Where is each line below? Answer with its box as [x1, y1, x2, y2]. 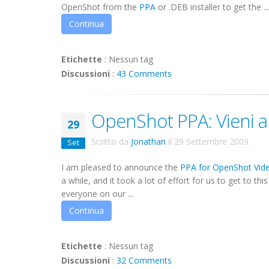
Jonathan [131, 136, 166, 147]
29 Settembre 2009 [174, 136, 249, 147]
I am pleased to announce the [61, 162, 180, 173]
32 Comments [116, 255, 172, 266]
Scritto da [91, 136, 131, 147]
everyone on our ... [61, 188, 133, 199]
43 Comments [116, 68, 172, 79]
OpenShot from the [61, 1, 139, 13]
